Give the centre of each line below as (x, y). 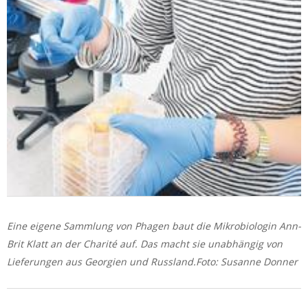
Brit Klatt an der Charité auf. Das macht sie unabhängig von (145, 243)
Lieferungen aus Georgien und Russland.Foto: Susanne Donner (152, 261)
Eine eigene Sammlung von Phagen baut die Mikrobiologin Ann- (154, 225)
